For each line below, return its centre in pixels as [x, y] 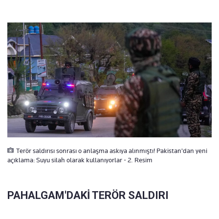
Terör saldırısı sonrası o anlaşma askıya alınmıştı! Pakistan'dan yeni [112, 151]
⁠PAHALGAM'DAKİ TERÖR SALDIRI [88, 195]
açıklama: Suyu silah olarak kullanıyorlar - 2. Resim [80, 160]
